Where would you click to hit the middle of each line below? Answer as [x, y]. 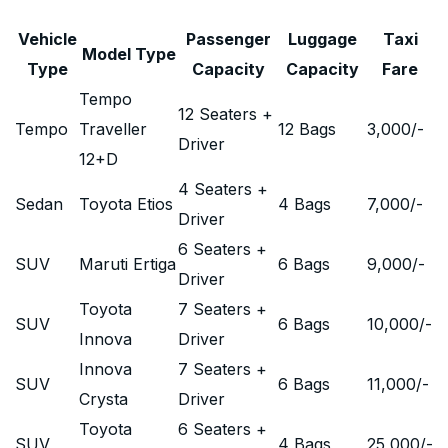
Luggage [322, 39]
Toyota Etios [126, 204]
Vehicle [47, 39]
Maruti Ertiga [127, 264]
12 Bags [307, 129]
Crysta [103, 399]
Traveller [113, 129]
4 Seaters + [223, 189]
